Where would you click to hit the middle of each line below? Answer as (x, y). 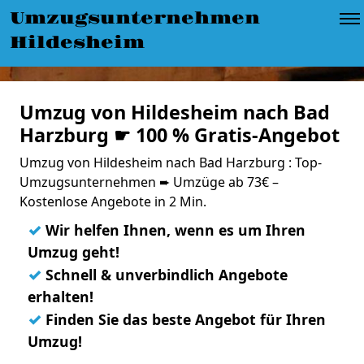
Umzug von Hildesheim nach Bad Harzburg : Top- (171, 162)
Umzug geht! (74, 252)
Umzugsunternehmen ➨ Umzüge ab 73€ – (149, 182)
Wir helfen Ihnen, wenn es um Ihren (173, 230)
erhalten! (61, 297)
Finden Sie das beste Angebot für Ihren (184, 319)
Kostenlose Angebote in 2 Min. (113, 201)
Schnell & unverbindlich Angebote (165, 275)
